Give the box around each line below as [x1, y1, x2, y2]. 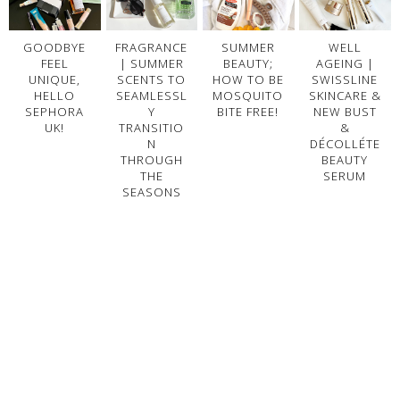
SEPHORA [25, 104, 85, 121]
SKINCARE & [308, 87, 381, 104]
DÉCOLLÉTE [309, 136, 380, 153]
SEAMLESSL [115, 87, 187, 104]
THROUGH [120, 152, 183, 169]
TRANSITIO [119, 120, 184, 137]
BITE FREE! [217, 104, 279, 121]
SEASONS [121, 184, 181, 201]
